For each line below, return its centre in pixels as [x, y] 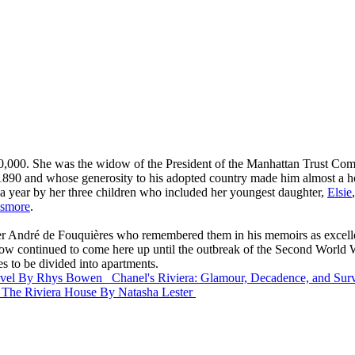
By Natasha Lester [146, 292]
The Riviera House [49, 292]
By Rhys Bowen [60, 277]
